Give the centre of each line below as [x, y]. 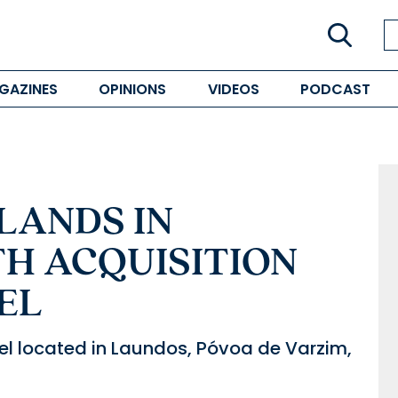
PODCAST [335, 89]
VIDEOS [233, 89]
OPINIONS [133, 89]
